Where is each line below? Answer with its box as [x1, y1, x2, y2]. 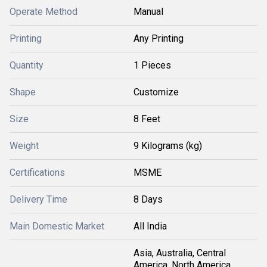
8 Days [133, 194, 163, 205]
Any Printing [133, 33, 184, 44]
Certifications [10, 167, 65, 178]
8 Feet [133, 113, 160, 125]
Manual [133, 6, 163, 17]
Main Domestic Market [10, 221, 104, 232]
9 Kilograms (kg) [133, 140, 202, 151]
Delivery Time [10, 194, 67, 205]
